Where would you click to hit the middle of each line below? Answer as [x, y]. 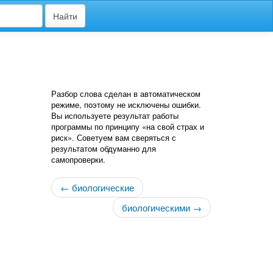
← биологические [97, 187]
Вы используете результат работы [115, 115]
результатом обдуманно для [103, 148]
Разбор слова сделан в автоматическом [126, 94]
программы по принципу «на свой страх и [127, 126]
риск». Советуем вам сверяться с [113, 137]
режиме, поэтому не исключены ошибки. [126, 105]
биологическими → [162, 207]
